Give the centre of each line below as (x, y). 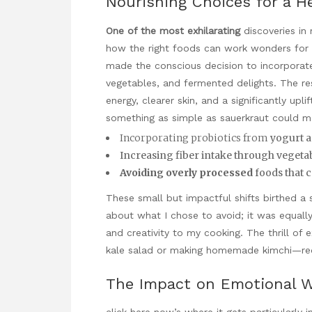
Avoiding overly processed (186, 172)
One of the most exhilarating (173, 30)
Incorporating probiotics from (194, 138)
